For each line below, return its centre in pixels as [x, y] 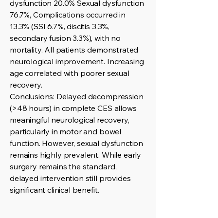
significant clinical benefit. [54, 190]
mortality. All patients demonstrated [74, 50]
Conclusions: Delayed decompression [77, 96]
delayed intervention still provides [70, 178]
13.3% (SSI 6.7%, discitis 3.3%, [60, 26]
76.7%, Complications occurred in [68, 15]
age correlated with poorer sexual [70, 73]
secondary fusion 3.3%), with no [65, 38]
